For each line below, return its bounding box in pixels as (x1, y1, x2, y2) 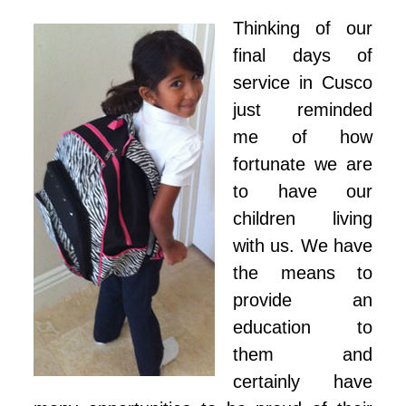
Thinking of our (233, 18, 372, 39)
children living (233, 208, 372, 229)
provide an (233, 290, 372, 311)
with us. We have (233, 236, 372, 256)
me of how (233, 127, 372, 148)
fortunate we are (233, 154, 372, 175)
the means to (233, 263, 372, 284)
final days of (233, 45, 372, 66)
